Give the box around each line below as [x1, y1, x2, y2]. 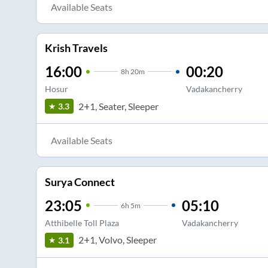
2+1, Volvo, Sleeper [78, 234, 157, 246]
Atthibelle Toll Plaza [44, 217, 119, 228]
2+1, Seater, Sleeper [78, 100, 159, 112]
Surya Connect [44, 175, 115, 188]
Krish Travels [44, 41, 108, 55]
